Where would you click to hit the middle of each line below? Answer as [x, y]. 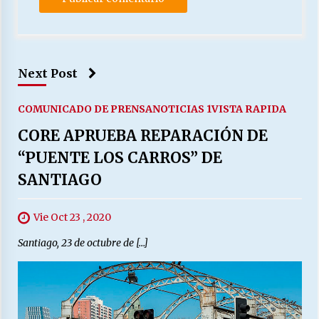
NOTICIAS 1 [182, 109]
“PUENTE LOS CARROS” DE [120, 158]
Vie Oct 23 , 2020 [72, 218]
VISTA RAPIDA [249, 109]
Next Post [47, 74]
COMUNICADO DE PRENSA [85, 109]
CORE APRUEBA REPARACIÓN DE [142, 136]
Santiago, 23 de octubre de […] [83, 243]
